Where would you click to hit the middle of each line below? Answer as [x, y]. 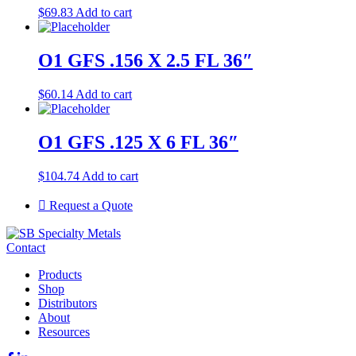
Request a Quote [89, 205]
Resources [64, 331]
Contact [26, 247]
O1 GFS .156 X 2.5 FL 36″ [145, 60]
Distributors [68, 303]
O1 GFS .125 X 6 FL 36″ [138, 142]
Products [60, 274]
